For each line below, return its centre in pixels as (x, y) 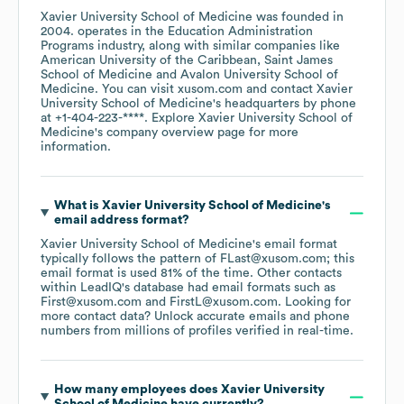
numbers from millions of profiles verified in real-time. (197, 331)
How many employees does (137, 390)
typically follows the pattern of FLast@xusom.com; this (197, 259)
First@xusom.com (91, 303)
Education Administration (240, 32)
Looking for (316, 303)
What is (78, 206)
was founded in (298, 18)
